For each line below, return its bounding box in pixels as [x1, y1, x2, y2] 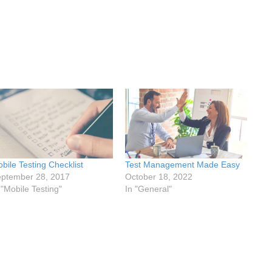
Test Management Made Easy [125, 159, 240, 169]
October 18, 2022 [125, 171, 193, 182]
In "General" [125, 183, 172, 194]
